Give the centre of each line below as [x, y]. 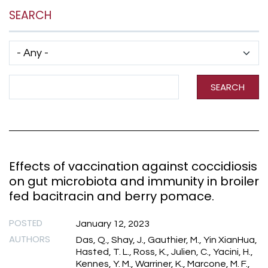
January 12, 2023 [113, 224]
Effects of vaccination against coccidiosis [133, 166]
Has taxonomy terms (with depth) [81, 46]
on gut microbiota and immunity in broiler [134, 181]
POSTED [26, 223]
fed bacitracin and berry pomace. [112, 196]
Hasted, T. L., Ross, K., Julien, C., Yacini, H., [165, 252]
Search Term [36, 80]
